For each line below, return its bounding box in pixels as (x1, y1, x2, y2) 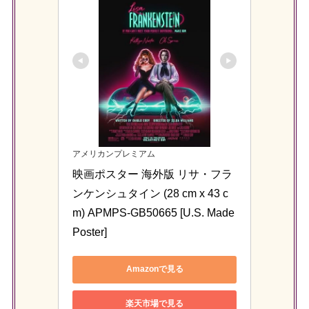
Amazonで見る (126, 264, 183, 275)
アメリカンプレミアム (72, 148, 155, 159)
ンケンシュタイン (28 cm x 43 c (72, 187, 228, 199)
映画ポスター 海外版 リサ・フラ (72, 168, 232, 180)
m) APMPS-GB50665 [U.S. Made (72, 206, 235, 219)
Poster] (72, 226, 107, 238)
